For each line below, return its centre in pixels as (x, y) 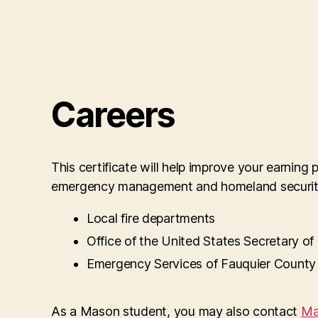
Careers (113, 114)
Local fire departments (151, 218)
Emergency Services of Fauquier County (202, 263)
